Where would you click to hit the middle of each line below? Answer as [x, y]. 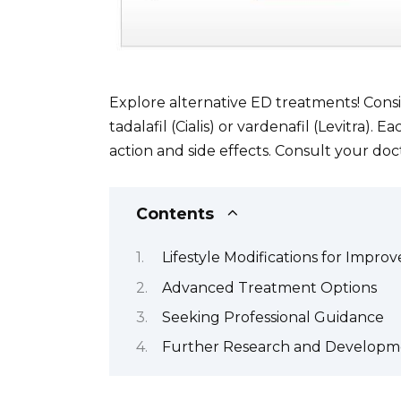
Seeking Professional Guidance [273, 317]
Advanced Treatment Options [269, 287]
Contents [175, 213]
